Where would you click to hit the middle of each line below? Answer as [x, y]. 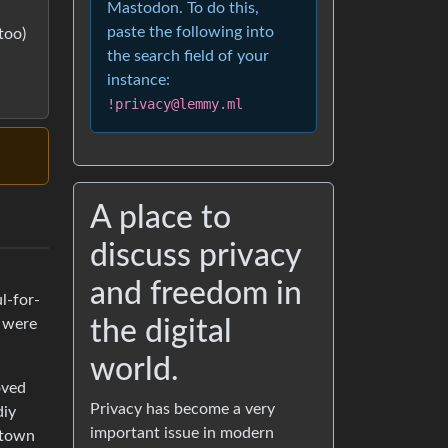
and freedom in [196, 294]
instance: [138, 80]
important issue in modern [182, 433]
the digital [161, 332]
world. [134, 370]
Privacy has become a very [182, 409]
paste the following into [190, 32]
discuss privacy [195, 256]
